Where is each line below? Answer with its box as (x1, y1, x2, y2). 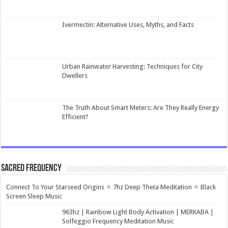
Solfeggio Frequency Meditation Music (62, 217, 175, 225)
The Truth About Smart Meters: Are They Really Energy (62, 103, 219, 111)
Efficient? (62, 112, 89, 121)
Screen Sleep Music (6, 192, 63, 200)
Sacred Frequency (1, 163, 62, 174)
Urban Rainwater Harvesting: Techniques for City (62, 62, 203, 70)
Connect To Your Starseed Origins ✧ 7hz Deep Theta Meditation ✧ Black (6, 183, 216, 191)
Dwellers (62, 71, 88, 79)
